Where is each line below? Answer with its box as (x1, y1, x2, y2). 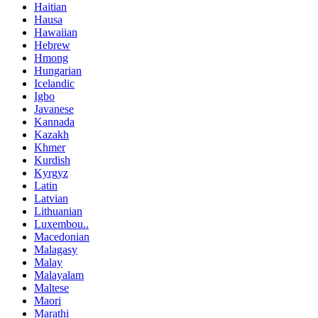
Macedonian (34, 230, 89, 243)
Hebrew (34, 38, 70, 51)
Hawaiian (34, 26, 77, 38)
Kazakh (34, 128, 69, 141)
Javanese (34, 102, 74, 115)
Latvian (34, 192, 68, 204)
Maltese (34, 281, 69, 294)
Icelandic (34, 77, 75, 89)
